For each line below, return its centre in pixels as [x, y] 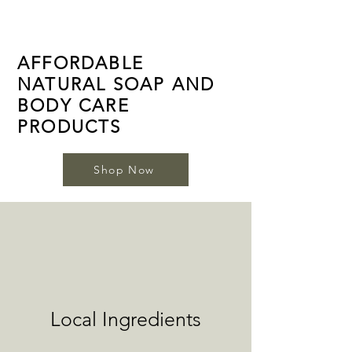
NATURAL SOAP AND [116, 85]
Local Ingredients [126, 319]
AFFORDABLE [81, 64]
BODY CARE [73, 106]
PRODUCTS [70, 127]
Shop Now [124, 170]
